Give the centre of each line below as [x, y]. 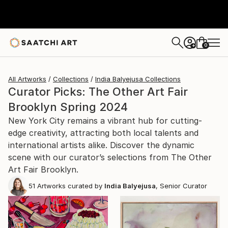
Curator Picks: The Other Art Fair [98, 92]
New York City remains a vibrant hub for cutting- [105, 121]
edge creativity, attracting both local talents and [103, 133]
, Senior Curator [181, 186]
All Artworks [27, 79]
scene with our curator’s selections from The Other [110, 157]
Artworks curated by [69, 186]
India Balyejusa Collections [138, 79]
